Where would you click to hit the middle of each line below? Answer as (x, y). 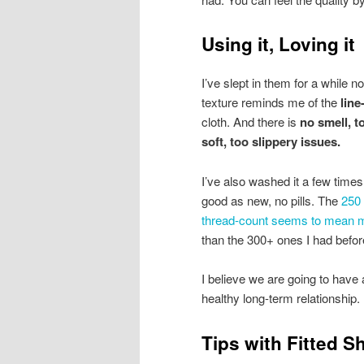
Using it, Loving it (278, 44)
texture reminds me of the (271, 102)
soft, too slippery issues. (271, 142)
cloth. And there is (251, 122)
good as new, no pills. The (271, 200)
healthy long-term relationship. (281, 298)
